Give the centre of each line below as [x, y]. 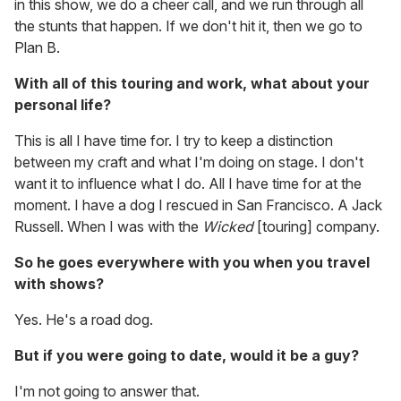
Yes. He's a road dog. [84, 320]
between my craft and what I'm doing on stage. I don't [189, 162]
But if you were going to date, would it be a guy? [187, 356]
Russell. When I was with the [108, 227]
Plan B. [37, 48]
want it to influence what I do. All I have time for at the [188, 184]
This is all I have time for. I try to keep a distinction [174, 141]
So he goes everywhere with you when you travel [192, 263]
